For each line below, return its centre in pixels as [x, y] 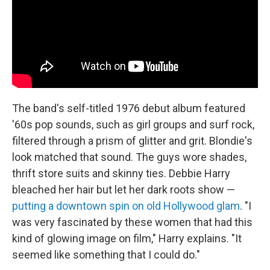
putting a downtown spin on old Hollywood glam [126, 206]
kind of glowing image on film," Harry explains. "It [127, 238]
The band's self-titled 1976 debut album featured [129, 108]
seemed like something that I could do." [106, 254]
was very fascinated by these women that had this [132, 222]
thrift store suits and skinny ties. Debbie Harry [121, 173]
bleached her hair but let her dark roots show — [124, 189]
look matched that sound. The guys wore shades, [129, 157]
